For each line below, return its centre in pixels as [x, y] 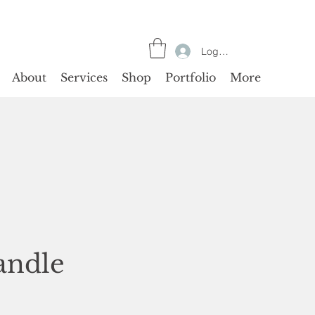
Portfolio [191, 77]
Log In [215, 51]
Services [84, 77]
